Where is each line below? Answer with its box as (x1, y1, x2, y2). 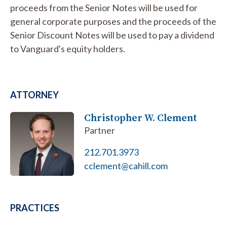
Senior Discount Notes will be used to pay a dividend (10, 29, 214, 41)
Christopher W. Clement (84, 110, 198, 125)
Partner (84, 125, 116, 136)
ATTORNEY (10, 89, 59, 100)
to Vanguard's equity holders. (10, 43, 125, 54)
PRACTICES (10, 202, 59, 214)
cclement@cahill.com (84, 160, 168, 171)
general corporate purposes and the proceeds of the (10, 16, 216, 27)
